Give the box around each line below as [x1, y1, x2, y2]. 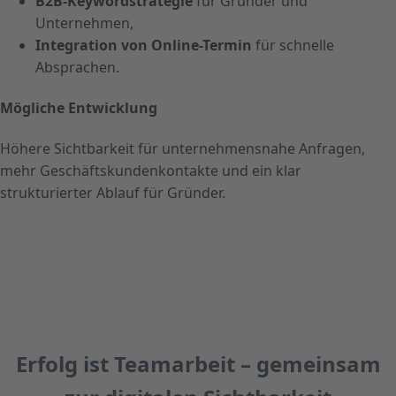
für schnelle [252, 34, 334, 55]
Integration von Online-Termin [35, 34, 252, 55]
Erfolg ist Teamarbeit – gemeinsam [15, 349, 381, 379]
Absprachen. [35, 57, 119, 77]
